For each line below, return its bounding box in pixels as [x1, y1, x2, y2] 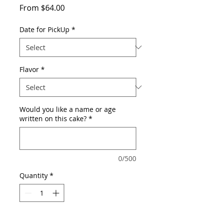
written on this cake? [19, 113, 87, 123]
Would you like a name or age [19, 104, 116, 114]
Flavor [19, 64, 39, 74]
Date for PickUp [19, 24, 70, 34]
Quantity [19, 170, 48, 180]
